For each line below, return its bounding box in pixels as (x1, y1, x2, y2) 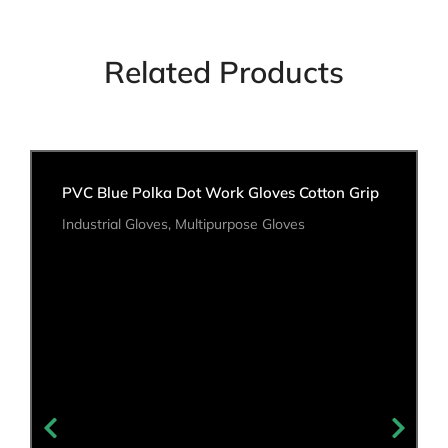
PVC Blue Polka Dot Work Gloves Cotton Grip (62, 183, 379, 202)
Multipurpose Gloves (175, 215, 305, 233)
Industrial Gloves (62, 215, 168, 233)
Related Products (104, 53, 344, 91)
